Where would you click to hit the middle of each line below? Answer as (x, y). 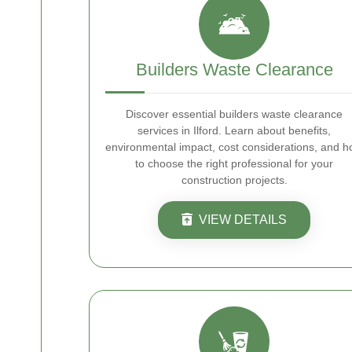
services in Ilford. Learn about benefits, (234, 130)
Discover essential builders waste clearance (234, 114)
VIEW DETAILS (243, 220)
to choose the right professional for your (234, 163)
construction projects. (234, 180)
